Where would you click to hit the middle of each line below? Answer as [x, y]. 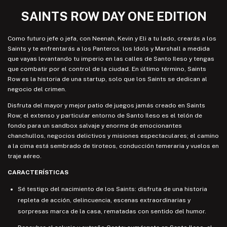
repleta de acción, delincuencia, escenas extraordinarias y [104, 200]
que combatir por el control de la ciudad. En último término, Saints [107, 69]
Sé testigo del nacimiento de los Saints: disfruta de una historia [112, 189]
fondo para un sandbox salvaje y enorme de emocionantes [95, 125]
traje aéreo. [25, 156]
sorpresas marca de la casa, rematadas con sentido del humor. [112, 211]
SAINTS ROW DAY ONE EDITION [113, 16]
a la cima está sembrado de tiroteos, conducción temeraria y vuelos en [113, 146]
